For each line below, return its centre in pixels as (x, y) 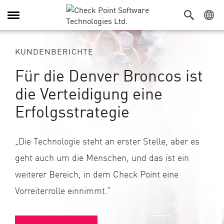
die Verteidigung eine (89, 93)
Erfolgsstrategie (72, 111)
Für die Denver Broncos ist (109, 75)
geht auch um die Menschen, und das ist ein (102, 157)
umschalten (28, 30)
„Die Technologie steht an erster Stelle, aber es (107, 141)
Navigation (25, 19)
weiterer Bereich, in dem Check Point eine (97, 174)
